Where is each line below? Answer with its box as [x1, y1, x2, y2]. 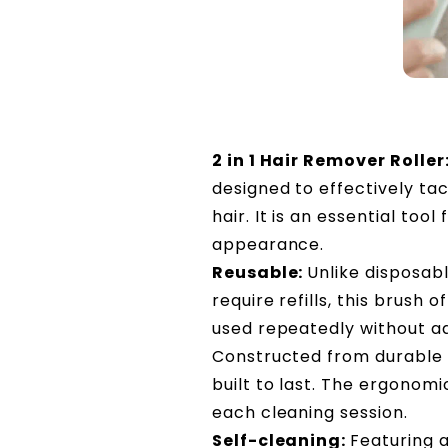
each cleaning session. [211, 400, 408, 424]
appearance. [211, 232, 325, 256]
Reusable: [211, 260, 308, 284]
